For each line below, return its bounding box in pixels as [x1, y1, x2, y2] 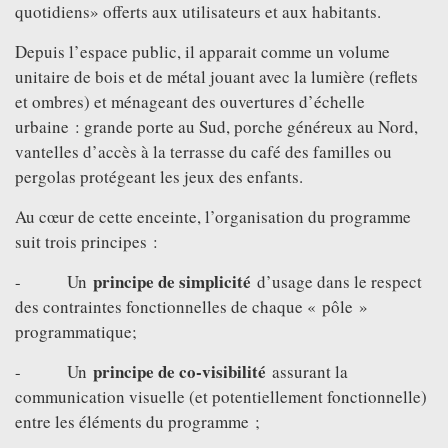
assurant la [266, 360, 348, 383]
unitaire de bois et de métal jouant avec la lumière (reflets [15, 65, 418, 88]
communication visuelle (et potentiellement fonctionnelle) [15, 385, 427, 408]
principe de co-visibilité [93, 359, 266, 384]
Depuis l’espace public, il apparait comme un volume [15, 40, 390, 63]
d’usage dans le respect [251, 270, 422, 293]
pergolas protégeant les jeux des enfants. [15, 165, 303, 188]
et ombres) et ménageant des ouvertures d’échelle [15, 90, 365, 113]
